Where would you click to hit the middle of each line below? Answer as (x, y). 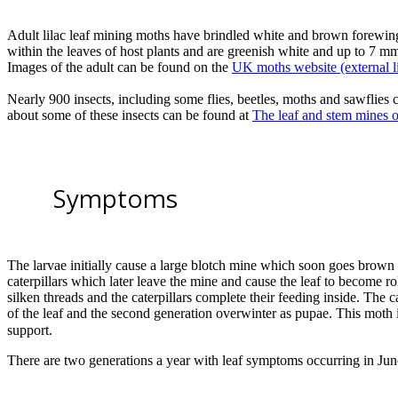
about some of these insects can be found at (130, 115)
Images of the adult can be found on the (119, 68)
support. (30, 330)
